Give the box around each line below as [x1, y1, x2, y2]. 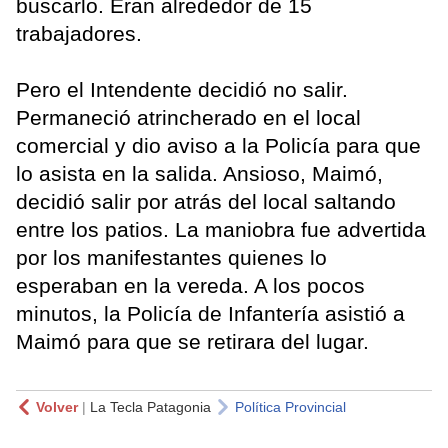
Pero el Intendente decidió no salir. [16, 77, 348, 101]
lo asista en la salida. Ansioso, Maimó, [16, 161, 383, 185]
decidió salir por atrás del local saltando [16, 189, 396, 213]
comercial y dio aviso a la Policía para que [16, 133, 421, 157]
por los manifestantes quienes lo [16, 245, 327, 269]
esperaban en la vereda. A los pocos [16, 273, 365, 297]
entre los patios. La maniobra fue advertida [16, 217, 426, 241]
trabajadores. [16, 21, 148, 45]
